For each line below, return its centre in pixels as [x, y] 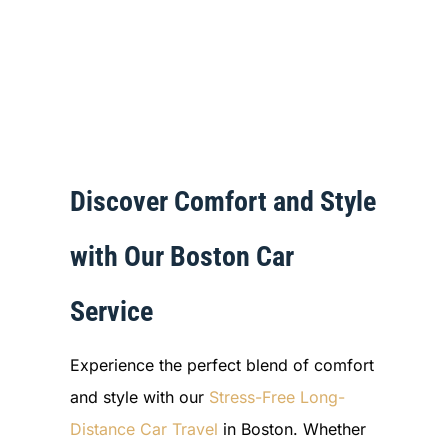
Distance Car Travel [143, 428]
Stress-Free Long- [276, 396]
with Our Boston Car [181, 256]
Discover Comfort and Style [222, 201]
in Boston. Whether [291, 428]
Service [111, 311]
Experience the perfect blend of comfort [221, 364]
